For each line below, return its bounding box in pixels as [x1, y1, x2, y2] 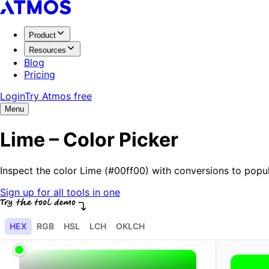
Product [29, 31, 56, 40]
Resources [29, 46, 66, 55]
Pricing [24, 68, 55, 80]
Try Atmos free [25, 90, 92, 102]
